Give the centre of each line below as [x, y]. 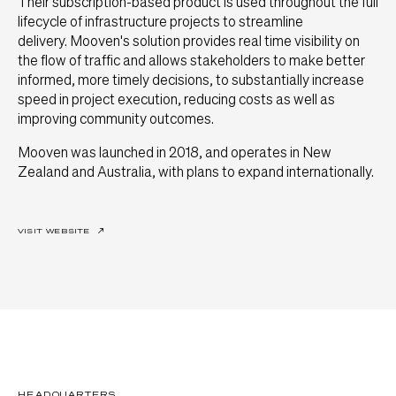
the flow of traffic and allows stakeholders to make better [191, 60]
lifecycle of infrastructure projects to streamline [160, 21]
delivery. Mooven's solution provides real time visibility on [189, 41]
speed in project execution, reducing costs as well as [176, 99]
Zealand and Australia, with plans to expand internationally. [196, 171]
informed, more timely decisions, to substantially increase [191, 80]
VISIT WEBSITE [54, 231]
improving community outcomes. [116, 118]
